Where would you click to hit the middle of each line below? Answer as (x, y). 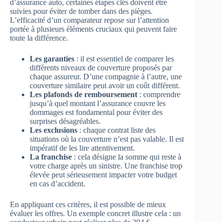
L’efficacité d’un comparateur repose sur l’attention (89, 20)
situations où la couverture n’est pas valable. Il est (107, 139)
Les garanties (52, 58)
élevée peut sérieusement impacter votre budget (103, 174)
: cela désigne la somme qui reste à (127, 157)
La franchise (51, 157)
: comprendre (159, 94)
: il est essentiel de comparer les (124, 58)
